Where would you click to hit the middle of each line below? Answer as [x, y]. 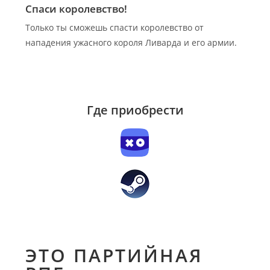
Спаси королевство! [77, 8]
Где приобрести [135, 110]
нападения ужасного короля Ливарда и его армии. [131, 42]
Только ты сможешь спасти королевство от [115, 27]
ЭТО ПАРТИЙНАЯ [115, 255]
